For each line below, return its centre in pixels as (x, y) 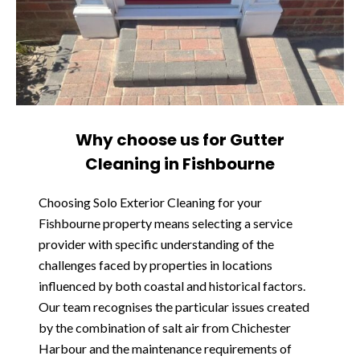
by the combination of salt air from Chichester (165, 327)
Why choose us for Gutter (180, 140)
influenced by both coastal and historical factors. (172, 286)
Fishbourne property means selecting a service (166, 223)
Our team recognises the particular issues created (174, 307)
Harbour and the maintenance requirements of (165, 348)
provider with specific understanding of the (156, 244)
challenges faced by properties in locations (155, 265)
